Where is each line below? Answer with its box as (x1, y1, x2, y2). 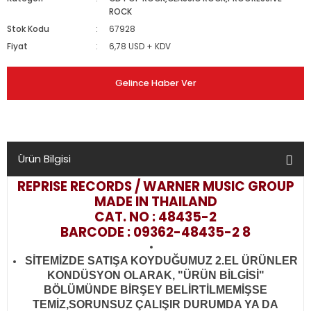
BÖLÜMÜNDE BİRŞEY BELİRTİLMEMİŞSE (44, 284, 267, 296)
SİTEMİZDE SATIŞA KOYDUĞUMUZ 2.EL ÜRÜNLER (24, 255, 298, 267)
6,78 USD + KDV (109, 41, 171, 52)
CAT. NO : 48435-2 (94, 208, 217, 226)
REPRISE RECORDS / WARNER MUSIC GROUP (17, 177, 294, 196)
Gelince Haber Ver (115, 77, 196, 89)
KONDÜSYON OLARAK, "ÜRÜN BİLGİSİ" (47, 269, 264, 281)
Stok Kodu (7, 24, 49, 35)
